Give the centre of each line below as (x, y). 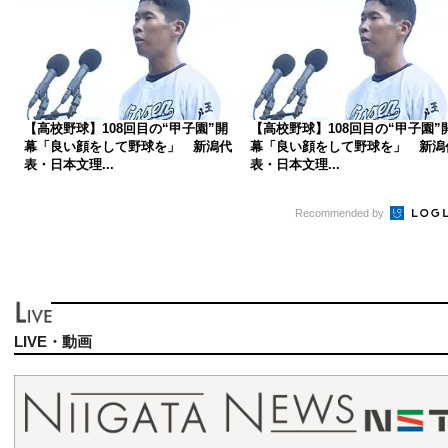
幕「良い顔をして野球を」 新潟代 (128, 146)
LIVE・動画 (53, 341)
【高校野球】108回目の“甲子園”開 (126, 128)
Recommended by (340, 212)
